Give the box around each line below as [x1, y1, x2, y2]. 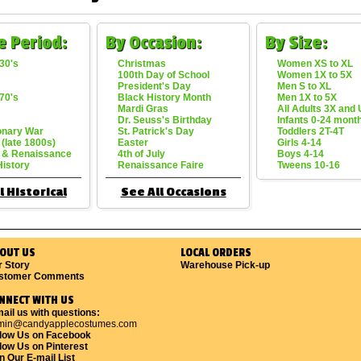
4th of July [118, 148, 165, 160]
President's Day [118, 81, 191, 92]
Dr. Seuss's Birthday [118, 114, 212, 126]
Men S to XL [277, 81, 331, 92]
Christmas [118, 58, 166, 69]
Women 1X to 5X [277, 69, 352, 81]
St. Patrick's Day [118, 126, 194, 137]
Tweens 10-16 [277, 160, 340, 171]
